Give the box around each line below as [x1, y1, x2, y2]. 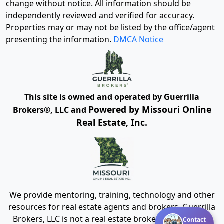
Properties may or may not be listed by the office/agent [6, 22, 215, 33]
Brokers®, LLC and [12, 104, 88, 115]
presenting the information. [6, 34, 113, 45]
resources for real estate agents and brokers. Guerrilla [8, 201, 215, 212]
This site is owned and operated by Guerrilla [24, 91, 199, 102]
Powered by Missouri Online [88, 103, 211, 115]
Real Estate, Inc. [76, 116, 147, 128]
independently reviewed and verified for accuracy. [6, 10, 194, 21]
